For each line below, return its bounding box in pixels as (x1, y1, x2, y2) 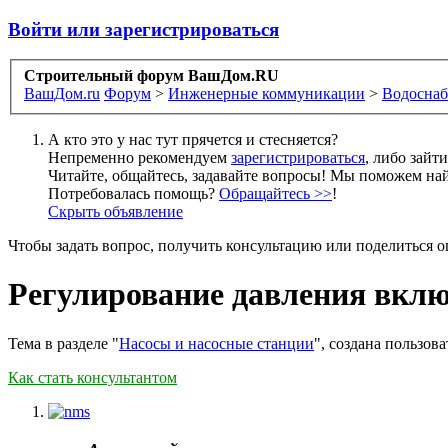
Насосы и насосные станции (119, 334, 314, 352)
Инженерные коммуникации (168, 85, 365, 103)
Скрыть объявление (48, 203, 183, 221)
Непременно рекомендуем (48, 149, 231, 167)
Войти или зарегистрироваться (8, 18, 279, 40)
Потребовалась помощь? (48, 185, 219, 203)
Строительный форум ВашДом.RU (24, 67, 279, 85)
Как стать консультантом (8, 368, 177, 386)
